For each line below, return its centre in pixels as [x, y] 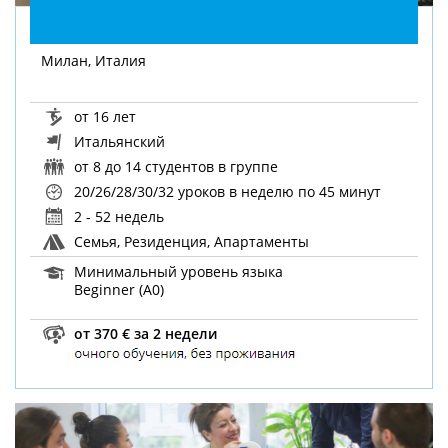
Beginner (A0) [118, 289]
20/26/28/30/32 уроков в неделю [184, 192]
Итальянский [118, 142]
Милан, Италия [94, 60]
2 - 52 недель [117, 217]
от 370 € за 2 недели [144, 333]
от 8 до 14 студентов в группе [174, 167]
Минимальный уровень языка [177, 271]
